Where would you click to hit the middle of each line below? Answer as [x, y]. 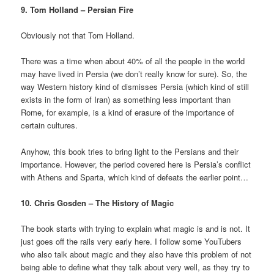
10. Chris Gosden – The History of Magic [98, 202]
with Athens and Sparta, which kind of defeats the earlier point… [135, 177]
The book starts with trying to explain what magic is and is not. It [136, 228]
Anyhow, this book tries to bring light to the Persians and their [130, 151]
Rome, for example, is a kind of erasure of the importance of [128, 113]
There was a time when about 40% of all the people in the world [133, 61]
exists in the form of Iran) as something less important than [126, 100]
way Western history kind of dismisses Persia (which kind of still [135, 87]
